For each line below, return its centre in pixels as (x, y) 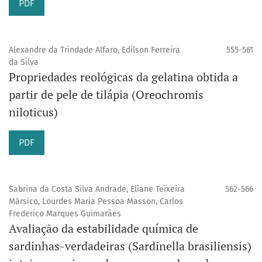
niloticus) (33, 112)
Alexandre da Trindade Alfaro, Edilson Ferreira (94, 50)
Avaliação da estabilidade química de (104, 229)
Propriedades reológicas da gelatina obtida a (123, 77)
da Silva (24, 63)
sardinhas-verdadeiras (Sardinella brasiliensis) (130, 246)
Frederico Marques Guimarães (65, 214)
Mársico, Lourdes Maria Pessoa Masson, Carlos (96, 202)
